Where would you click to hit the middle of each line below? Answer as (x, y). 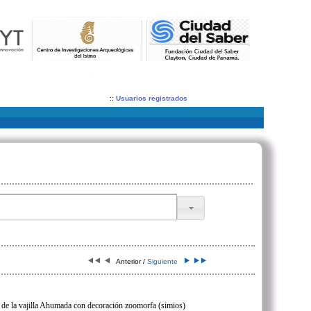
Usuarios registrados (152, 98)
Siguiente (165, 261)
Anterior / (128, 261)
